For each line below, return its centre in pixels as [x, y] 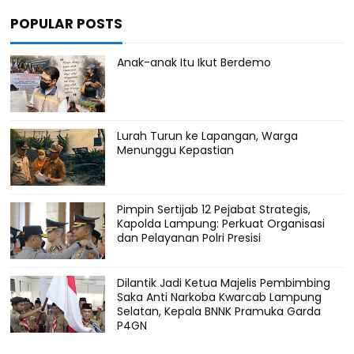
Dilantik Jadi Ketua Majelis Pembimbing [224, 283]
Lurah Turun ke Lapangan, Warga [208, 136]
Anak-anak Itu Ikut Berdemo [194, 63]
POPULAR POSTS [67, 24]
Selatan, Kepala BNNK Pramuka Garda [219, 312]
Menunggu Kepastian [176, 151]
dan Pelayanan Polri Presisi [189, 238]
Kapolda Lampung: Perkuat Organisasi [221, 224]
